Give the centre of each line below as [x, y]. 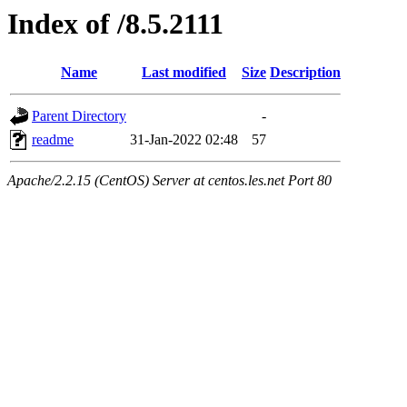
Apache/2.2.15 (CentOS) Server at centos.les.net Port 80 [169, 181]
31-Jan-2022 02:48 [184, 140]
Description [305, 73]
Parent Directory [79, 116]
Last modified [184, 73]
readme [53, 140]
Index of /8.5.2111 [115, 24]
